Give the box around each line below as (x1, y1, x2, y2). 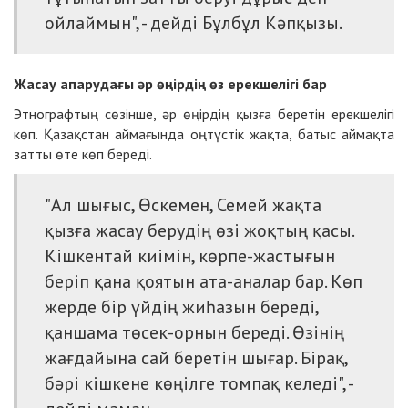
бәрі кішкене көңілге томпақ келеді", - (45, 371, 352, 395)
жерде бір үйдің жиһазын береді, (45, 294, 318, 319)
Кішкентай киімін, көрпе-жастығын (45, 243, 335, 268)
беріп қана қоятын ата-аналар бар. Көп (45, 269, 362, 293)
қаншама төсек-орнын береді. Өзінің (45, 320, 344, 344)
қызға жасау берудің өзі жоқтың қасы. (45, 218, 353, 242)
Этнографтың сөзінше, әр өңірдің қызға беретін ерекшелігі (14, 104, 394, 123)
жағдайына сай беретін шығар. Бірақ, (45, 345, 347, 370)
